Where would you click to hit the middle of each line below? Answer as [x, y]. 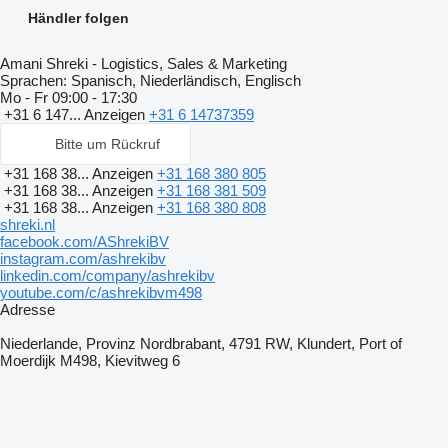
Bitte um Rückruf [107, 144]
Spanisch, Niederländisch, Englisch [184, 80]
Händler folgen [78, 18]
